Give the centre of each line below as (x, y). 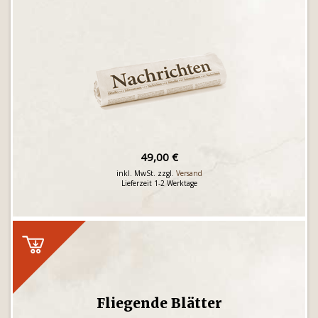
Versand (189, 173)
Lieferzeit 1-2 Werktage (159, 183)
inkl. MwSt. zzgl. (146, 173)
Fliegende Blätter (159, 303)
